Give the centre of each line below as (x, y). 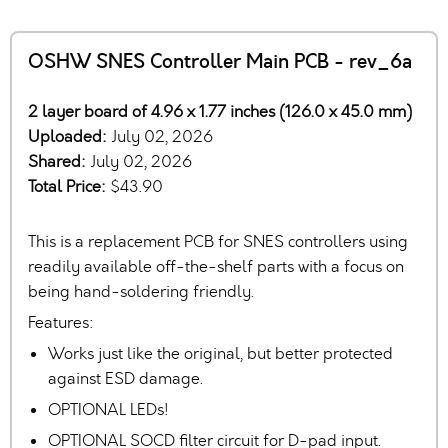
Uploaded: (69, 136)
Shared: (59, 161)
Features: (61, 322)
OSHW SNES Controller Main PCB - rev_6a (220, 61)
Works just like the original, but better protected (220, 353)
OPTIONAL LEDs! (108, 409)
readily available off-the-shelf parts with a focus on (216, 266)
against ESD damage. (125, 378)
